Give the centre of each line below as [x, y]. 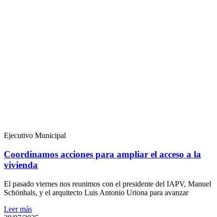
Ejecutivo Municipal [35, 136]
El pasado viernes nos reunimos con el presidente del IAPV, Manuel [108, 184]
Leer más [18, 209]
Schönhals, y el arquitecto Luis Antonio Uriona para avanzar [96, 192]
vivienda [21, 165]
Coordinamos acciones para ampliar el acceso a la [102, 155]
